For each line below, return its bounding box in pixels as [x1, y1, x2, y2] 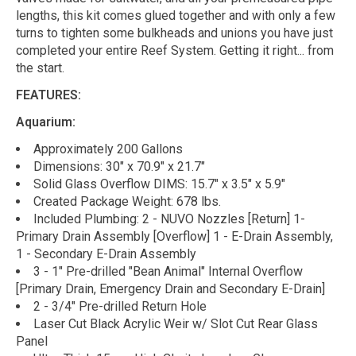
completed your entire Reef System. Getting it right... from [16, 42, 334, 58]
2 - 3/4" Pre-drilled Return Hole [33, 298, 207, 314]
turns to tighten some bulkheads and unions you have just [16, 25, 333, 41]
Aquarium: [16, 114, 75, 130]
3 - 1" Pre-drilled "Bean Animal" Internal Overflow [33, 263, 303, 279]
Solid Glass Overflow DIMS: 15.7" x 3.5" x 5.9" [33, 176, 285, 192]
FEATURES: [16, 87, 81, 103]
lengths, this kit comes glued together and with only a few [16, 7, 335, 23]
